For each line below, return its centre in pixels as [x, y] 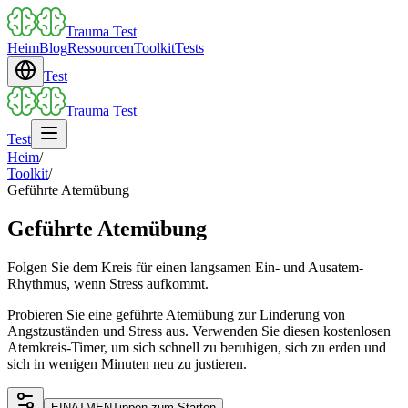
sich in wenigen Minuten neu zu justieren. [127, 363]
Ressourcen [101, 48]
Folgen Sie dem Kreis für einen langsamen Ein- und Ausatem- [185, 267]
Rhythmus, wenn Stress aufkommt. [108, 283]
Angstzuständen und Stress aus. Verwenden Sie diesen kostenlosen [199, 331]
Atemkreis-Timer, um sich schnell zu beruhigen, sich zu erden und [197, 347]
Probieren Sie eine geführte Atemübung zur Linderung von [176, 314]
